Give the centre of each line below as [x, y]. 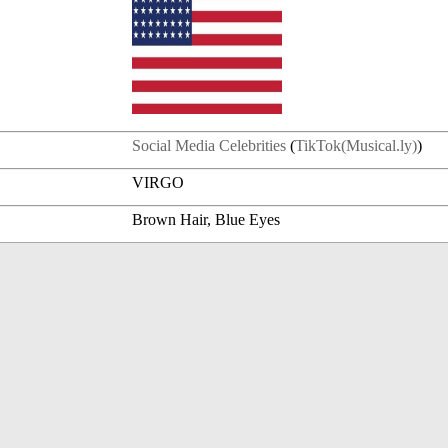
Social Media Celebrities [209, 146]
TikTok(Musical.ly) [356, 146]
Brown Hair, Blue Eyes [206, 220]
